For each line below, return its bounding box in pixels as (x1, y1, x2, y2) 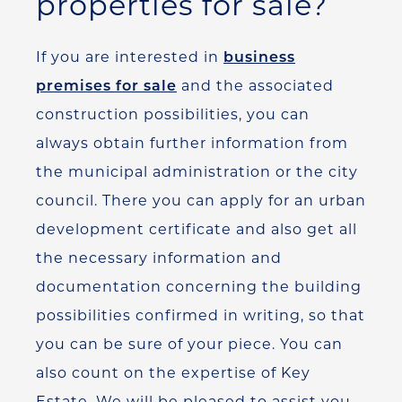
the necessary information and (36, 249, 282, 267)
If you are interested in (36, 48, 223, 66)
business (223, 48, 295, 66)
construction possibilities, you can (36, 105, 310, 123)
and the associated (177, 76, 334, 94)
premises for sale (36, 76, 177, 94)
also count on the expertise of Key (36, 363, 310, 381)
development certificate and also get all (36, 220, 357, 238)
